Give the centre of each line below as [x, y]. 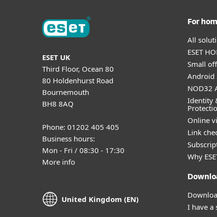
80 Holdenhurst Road [78, 80]
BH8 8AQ [58, 103]
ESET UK [56, 57]
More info [59, 162]
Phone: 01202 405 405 [81, 127]
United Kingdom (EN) [100, 199]
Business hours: [69, 138]
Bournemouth [66, 92]
